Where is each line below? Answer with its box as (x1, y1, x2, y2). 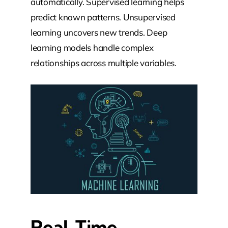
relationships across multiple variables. (30, 58, 177, 69)
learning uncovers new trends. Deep (30, 27, 167, 38)
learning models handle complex (30, 42, 154, 53)
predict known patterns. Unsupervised (30, 12, 176, 23)
